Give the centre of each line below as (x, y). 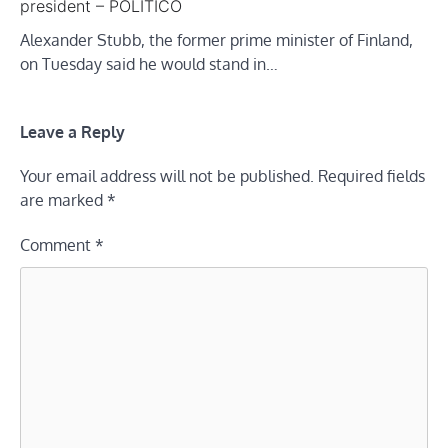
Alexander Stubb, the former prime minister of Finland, (216, 39)
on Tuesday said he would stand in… (149, 63)
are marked (63, 199)
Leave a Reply (72, 131)
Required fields (371, 175)
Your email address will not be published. (167, 175)
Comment (57, 244)
